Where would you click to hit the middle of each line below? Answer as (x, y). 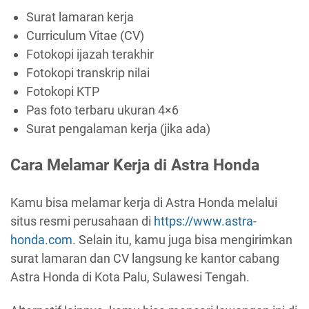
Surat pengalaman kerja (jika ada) (118, 128)
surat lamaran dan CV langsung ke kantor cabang (145, 258)
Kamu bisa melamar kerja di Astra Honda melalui (144, 202)
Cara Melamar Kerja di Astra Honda (135, 165)
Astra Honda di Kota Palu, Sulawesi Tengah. (130, 277)
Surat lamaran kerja (80, 17)
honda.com (41, 239)
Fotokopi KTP (62, 91)
